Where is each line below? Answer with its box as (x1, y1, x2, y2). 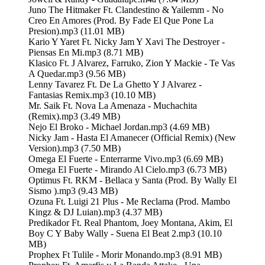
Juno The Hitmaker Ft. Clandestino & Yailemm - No (28, 4, 224, 15)
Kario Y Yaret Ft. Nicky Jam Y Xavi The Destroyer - (28, 36, 225, 47)
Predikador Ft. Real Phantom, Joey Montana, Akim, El (28, 217, 232, 228)
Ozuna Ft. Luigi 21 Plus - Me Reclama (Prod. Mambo (28, 196, 230, 206)
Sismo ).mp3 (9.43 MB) (28, 185, 118, 196)
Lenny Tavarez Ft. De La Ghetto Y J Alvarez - (28, 79, 202, 89)
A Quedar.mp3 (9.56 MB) (28, 68, 125, 79)
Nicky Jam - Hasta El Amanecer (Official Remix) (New (28, 132, 236, 143)
